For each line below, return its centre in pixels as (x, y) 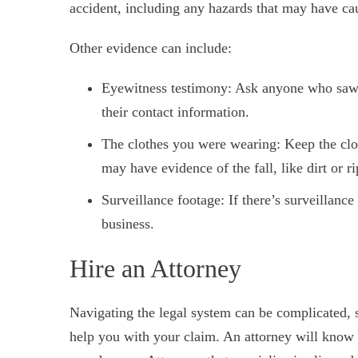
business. (128, 224)
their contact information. (175, 112)
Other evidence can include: (151, 48)
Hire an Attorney (155, 268)
